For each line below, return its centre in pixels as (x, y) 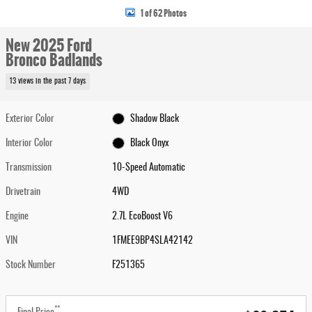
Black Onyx (149, 143)
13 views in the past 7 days (48, 81)
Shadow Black (154, 119)
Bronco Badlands (54, 60)
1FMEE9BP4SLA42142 (153, 241)
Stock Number (31, 265)
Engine (17, 216)
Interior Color (29, 143)
